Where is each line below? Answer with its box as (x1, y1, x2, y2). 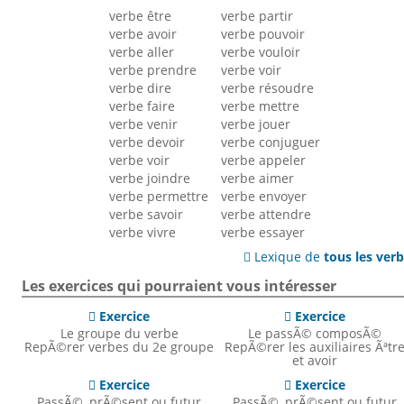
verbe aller (109, 43, 175, 61)
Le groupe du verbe (60, 324, 179, 342)
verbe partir (221, 7, 294, 25)
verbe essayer (221, 224, 306, 242)
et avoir (292, 351, 338, 369)
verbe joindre (109, 170, 191, 188)
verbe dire (109, 79, 172, 97)
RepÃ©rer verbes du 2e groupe (24, 337, 215, 355)
